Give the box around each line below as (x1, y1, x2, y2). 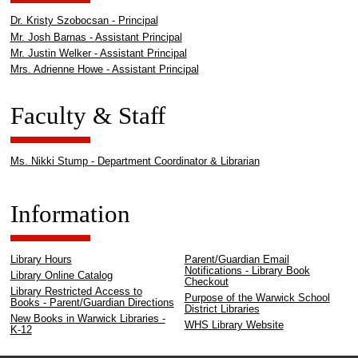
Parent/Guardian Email (184, 253, 289, 265)
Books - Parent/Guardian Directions (10, 297, 174, 309)
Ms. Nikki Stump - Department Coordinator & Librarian (10, 155, 260, 167)
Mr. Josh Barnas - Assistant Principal (10, 31, 182, 43)
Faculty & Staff (10, 101, 165, 130)
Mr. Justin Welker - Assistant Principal (10, 47, 187, 59)
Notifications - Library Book (184, 265, 310, 276)
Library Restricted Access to (10, 286, 142, 298)
